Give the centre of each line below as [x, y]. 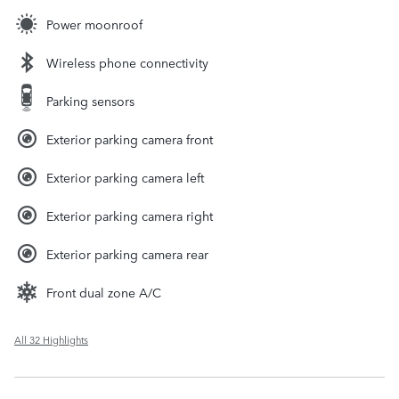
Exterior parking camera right [130, 215]
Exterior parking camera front [130, 138]
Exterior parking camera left [125, 177]
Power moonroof [94, 24]
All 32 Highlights [51, 339]
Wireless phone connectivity [127, 62]
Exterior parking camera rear [127, 253]
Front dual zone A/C [104, 292]
